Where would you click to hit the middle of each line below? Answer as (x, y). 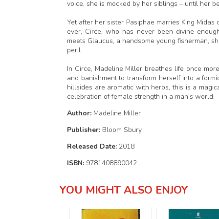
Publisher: (85, 130)
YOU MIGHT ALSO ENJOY (124, 190)
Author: (80, 113)
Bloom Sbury (122, 130)
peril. (76, 50)
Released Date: (93, 146)
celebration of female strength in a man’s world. (141, 96)
